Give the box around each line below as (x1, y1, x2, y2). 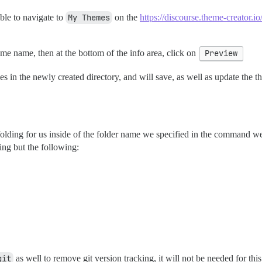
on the (112, 12, 140, 22)
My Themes (68, 12, 110, 23)
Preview (205, 47, 238, 58)
